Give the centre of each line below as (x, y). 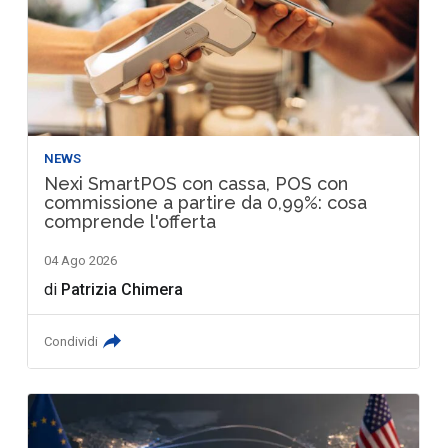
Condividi (71, 341)
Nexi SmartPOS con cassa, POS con (196, 183)
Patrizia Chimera (122, 289)
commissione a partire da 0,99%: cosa (206, 202)
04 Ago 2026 (81, 260)
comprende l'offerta (130, 221)
